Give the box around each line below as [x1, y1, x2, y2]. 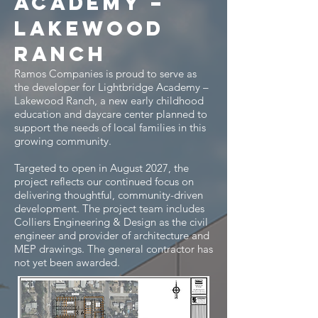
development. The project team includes [14, 202, 204, 215]
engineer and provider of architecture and [14, 229, 209, 242]
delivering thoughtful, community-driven [14, 188, 203, 202]
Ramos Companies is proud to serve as [14, 67, 197, 80]
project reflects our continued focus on [14, 175, 194, 188]
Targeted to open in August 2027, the [14, 161, 189, 175]
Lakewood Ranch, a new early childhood [14, 94, 204, 107]
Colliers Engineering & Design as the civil [14, 215, 208, 229]
